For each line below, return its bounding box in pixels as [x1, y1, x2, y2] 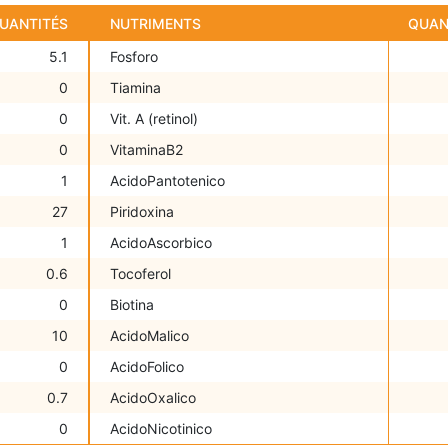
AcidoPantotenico [110, 172, 225, 190]
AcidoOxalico [110, 389, 196, 407]
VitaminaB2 [110, 141, 183, 159]
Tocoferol [110, 265, 171, 283]
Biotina [110, 296, 154, 314]
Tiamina [110, 79, 161, 97]
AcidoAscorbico [110, 234, 212, 252]
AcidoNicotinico [110, 420, 212, 438]
